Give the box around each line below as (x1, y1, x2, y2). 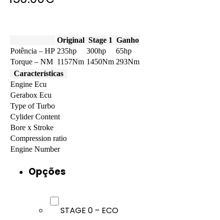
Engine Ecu (10, 80, 47, 88)
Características (14, 69, 63, 78)
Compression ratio (10, 134, 67, 142)
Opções (28, 165, 66, 178)
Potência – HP (10, 46, 55, 55)
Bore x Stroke (10, 123, 54, 132)
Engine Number (10, 144, 60, 153)
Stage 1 (88, 35, 112, 44)
